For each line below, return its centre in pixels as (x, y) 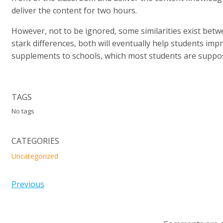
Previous (28, 184)
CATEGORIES (35, 141)
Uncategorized (35, 156)
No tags (23, 111)
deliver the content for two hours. (75, 11)
